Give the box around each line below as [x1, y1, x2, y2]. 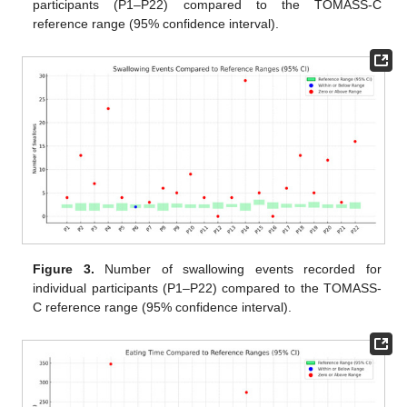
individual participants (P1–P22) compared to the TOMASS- [33, 280, 382, 295]
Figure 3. [33, 261, 94, 276]
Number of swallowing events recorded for [94, 261, 382, 276]
